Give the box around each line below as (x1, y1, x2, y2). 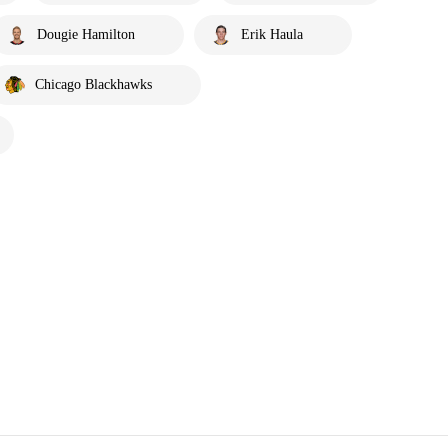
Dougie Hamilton (37, 27, 135, 42)
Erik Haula (241, 27, 303, 42)
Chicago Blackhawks (35, 77, 152, 92)
